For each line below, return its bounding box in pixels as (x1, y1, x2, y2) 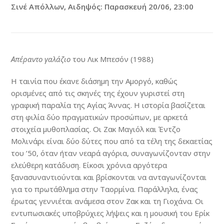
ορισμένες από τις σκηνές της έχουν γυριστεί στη (11, 87, 185, 98)
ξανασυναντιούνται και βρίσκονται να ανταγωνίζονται (11, 171, 207, 182)
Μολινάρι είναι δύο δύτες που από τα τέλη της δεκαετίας (11, 135, 213, 146)
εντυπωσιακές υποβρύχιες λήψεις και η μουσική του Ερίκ (11, 207, 210, 218)
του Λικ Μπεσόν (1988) (70, 53, 154, 64)
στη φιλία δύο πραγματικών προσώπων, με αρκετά (11, 111, 188, 122)
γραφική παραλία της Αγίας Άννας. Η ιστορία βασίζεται (11, 99, 206, 110)
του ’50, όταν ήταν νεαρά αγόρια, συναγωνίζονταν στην (11, 147, 211, 158)
